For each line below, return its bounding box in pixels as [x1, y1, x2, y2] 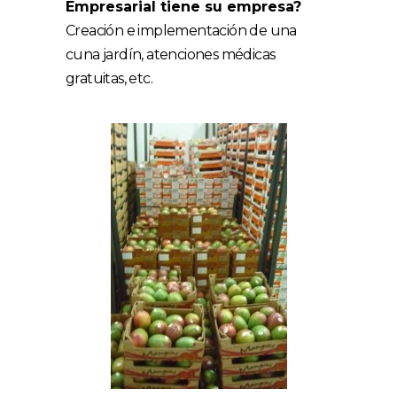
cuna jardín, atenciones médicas [66, 46, 276, 63]
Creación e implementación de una [66, 22, 297, 39]
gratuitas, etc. [66, 70, 153, 87]
